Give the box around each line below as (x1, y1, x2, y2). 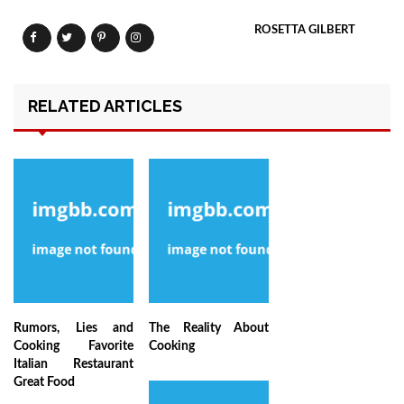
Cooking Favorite (14, 340, 133, 353)
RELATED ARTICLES (28, 96, 182, 116)
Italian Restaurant (14, 358, 133, 372)
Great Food (14, 376, 75, 390)
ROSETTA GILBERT (253, 24, 355, 37)
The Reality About (149, 322, 269, 335)
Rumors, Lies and (14, 322, 133, 335)
